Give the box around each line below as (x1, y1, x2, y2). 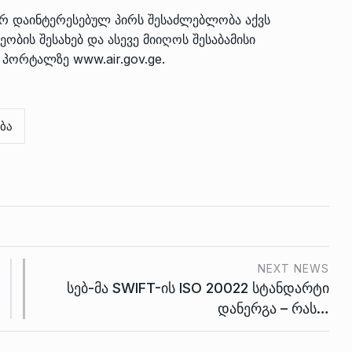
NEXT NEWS (258, 261, 329, 275)
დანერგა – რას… (218, 299, 329, 317)
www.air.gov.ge (73, 50, 162, 67)
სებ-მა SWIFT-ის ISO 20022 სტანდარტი (67, 279, 329, 296)
